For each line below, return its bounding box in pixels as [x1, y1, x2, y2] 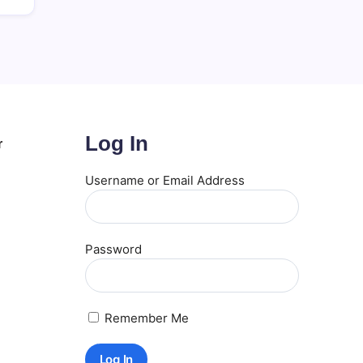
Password [84, 241, 142, 258]
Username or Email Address [84, 173, 245, 189]
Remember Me [100, 310, 189, 327]
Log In [84, 131, 148, 156]
